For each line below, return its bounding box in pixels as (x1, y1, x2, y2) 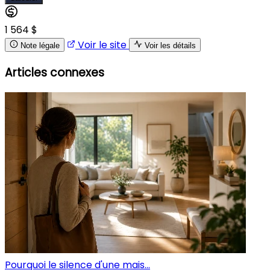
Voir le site (75, 37, 129, 52)
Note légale (20, 40, 60, 50)
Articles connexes (5, 64, 104, 81)
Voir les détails (145, 40, 196, 50)
